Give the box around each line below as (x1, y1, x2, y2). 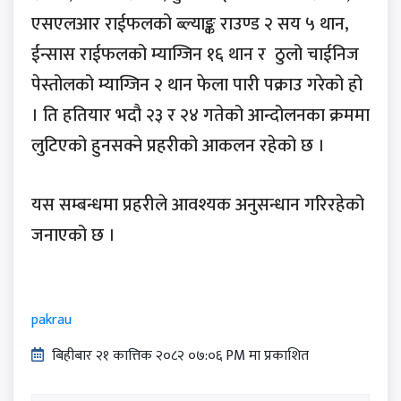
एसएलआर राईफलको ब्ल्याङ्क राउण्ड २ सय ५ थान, (31, 8, 349, 39)
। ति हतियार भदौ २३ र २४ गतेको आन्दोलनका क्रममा (31, 99, 370, 131)
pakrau (31, 307, 72, 332)
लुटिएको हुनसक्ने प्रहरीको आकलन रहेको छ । (31, 130, 325, 161)
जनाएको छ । (31, 219, 115, 251)
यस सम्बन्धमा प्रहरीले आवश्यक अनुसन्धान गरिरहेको (31, 189, 364, 220)
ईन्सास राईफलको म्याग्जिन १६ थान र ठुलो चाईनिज (31, 38, 359, 70)
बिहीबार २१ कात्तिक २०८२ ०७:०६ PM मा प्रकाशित (48, 343, 309, 368)
